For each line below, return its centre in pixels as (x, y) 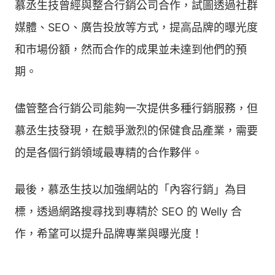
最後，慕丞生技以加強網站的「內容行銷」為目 (131, 189)
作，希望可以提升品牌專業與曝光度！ (109, 234)
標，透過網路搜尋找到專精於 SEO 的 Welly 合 (128, 211)
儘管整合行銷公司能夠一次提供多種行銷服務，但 (136, 108)
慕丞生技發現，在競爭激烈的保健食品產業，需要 (136, 130)
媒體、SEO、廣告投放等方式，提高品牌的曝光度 (136, 27)
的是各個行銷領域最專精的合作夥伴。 (109, 153)
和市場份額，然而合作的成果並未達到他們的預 (131, 49)
